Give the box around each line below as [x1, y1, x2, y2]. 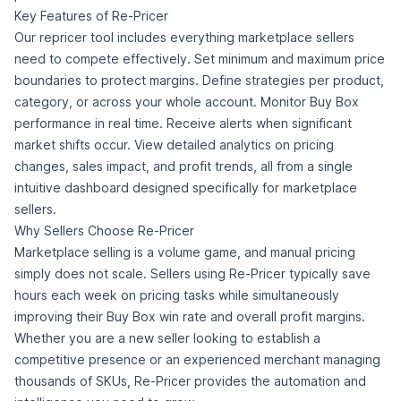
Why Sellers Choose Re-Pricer [14, 223, 194, 238]
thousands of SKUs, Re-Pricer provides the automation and [14, 373, 366, 388]
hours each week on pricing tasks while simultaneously [14, 287, 339, 303]
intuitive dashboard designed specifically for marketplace [14, 180, 357, 195]
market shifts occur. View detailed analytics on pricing [14, 137, 334, 152]
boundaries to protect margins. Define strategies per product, [14, 73, 384, 88]
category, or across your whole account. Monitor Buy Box [14, 94, 359, 109]
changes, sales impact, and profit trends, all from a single [14, 158, 353, 174]
